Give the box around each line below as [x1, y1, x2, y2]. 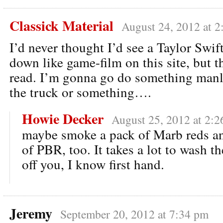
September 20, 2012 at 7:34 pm [60, 206, 209, 222]
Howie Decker [22, 108, 104, 129]
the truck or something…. [9, 83, 151, 101]
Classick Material [9, 15, 113, 36]
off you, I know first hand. [22, 155, 164, 173]
